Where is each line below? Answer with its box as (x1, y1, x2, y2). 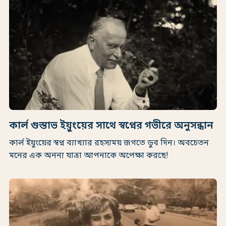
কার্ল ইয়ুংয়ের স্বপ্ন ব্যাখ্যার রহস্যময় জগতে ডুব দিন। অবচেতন (9, 138, 209, 149)
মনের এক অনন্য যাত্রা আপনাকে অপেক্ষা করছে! (9, 150, 168, 162)
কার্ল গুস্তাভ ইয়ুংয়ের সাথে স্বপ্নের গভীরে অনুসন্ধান (9, 120, 213, 133)
